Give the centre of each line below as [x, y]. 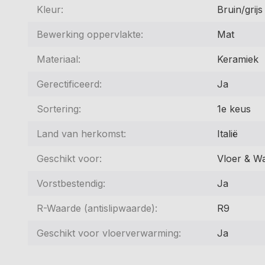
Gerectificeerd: [69, 84]
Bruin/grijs [240, 9]
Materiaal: [59, 59]
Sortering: [59, 109]
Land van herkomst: [81, 133]
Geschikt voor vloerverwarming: [109, 233]
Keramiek [238, 59]
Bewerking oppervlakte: [90, 34]
